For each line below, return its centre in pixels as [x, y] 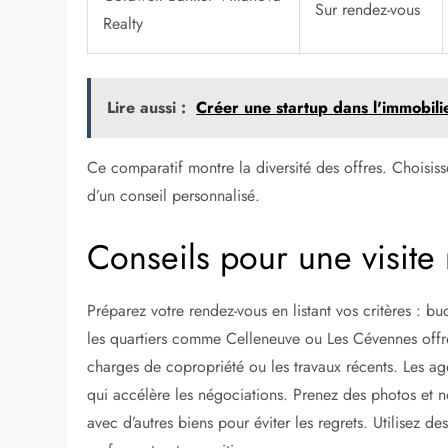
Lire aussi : [147, 107]
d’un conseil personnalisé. [174, 195]
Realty [123, 23]
